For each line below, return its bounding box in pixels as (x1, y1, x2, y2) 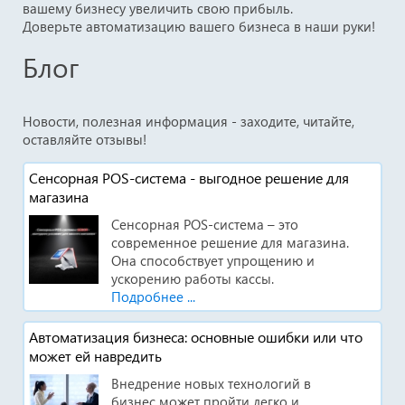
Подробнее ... (110, 287, 195, 306)
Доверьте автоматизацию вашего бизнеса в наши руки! (23, 16, 375, 35)
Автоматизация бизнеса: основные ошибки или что (29, 326, 363, 346)
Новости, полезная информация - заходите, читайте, (23, 111, 354, 130)
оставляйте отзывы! (23, 129, 146, 148)
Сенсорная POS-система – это (110, 214, 298, 233)
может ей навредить (29, 345, 162, 365)
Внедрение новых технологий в (110, 373, 311, 392)
